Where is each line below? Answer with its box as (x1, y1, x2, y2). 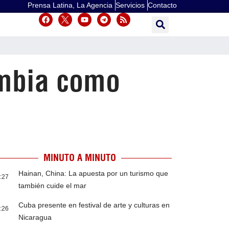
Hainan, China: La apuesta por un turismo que (18, 169, 169, 178)
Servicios (116, 1, 145, 9)
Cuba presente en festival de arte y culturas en (18, 201, 170, 210)
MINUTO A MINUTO (43, 152, 116, 164)
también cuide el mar (18, 181, 87, 190)
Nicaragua (18, 213, 52, 222)
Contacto (148, 1, 177, 9)
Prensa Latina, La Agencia (28, 1, 112, 9)
